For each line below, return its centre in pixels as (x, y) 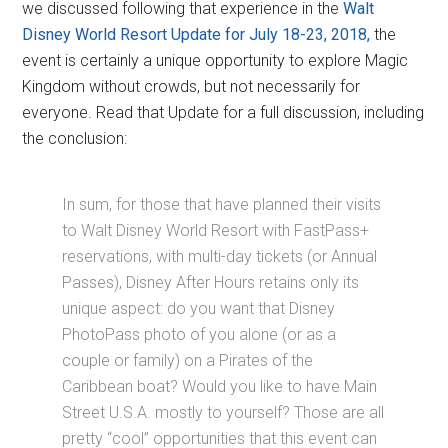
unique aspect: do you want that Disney (199, 309)
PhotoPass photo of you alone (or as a (199, 335)
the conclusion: (75, 139)
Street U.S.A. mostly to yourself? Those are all (223, 413)
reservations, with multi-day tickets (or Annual (220, 257)
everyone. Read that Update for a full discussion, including (223, 113)
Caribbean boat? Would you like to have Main (220, 387)
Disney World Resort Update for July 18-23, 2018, (196, 35)
